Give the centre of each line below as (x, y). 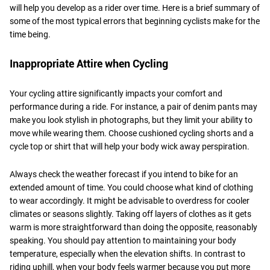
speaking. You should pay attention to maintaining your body (123, 240)
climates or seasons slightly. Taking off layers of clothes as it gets (130, 214)
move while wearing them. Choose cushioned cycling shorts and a (132, 133)
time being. (30, 34)
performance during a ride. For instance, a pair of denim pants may (133, 106)
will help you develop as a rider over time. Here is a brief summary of (135, 8)
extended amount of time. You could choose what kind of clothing (131, 187)
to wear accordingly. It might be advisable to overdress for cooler (130, 200)
